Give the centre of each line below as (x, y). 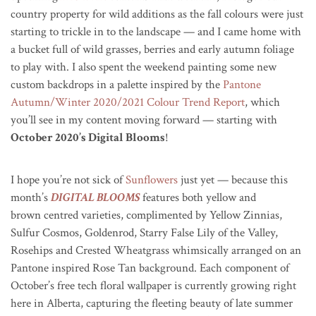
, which (262, 102)
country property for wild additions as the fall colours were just (157, 14)
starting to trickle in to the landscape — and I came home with (156, 31)
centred (62, 215)
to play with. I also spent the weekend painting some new (144, 67)
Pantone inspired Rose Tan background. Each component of (150, 268)
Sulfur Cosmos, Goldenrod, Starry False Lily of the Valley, (144, 232)
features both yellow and (198, 197)
